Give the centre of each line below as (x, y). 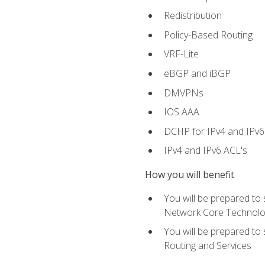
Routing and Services (207, 246)
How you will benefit (189, 174)
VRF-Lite (181, 54)
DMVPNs (183, 93)
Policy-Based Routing (208, 35)
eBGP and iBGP (197, 73)
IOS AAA (181, 112)
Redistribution (193, 16)
